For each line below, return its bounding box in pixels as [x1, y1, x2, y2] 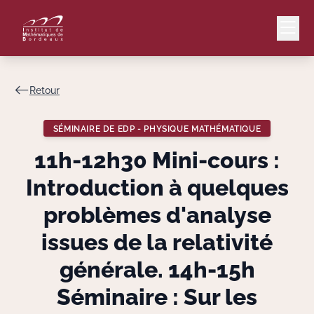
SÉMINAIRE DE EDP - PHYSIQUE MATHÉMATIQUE [53, 123, 261, 134]
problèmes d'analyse [43, 202, 271, 228]
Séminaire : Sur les [57, 284, 257, 310]
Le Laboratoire [232, 229, 309, 243]
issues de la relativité [41, 229, 273, 255]
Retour [29, 84, 60, 96]
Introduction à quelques [25, 175, 289, 200]
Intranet [282, 100, 307, 109]
